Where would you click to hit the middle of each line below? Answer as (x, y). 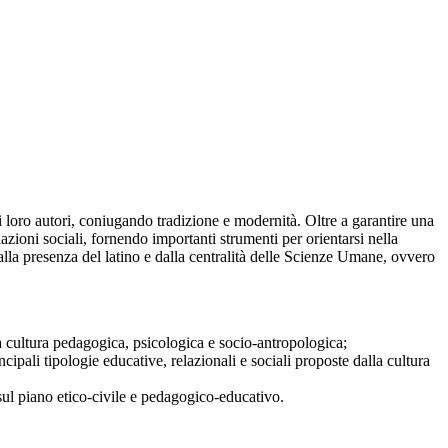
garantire (381, 221)
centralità (219, 257)
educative (133, 361)
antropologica (300, 343)
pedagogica (89, 343)
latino (124, 257)
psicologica (170, 343)
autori (53, 221)
